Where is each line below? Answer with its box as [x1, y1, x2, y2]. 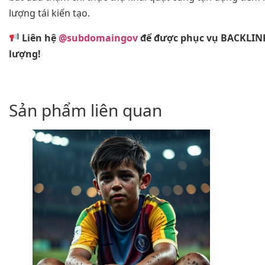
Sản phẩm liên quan [9, 99, 162, 122]
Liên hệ [20, 31, 59, 44]
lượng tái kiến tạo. [9, 7, 90, 20]
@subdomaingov [59, 31, 138, 44]
